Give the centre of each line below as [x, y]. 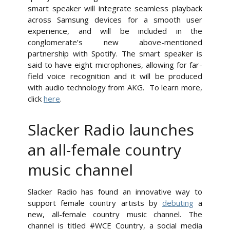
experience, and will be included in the [115, 31]
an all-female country [104, 150]
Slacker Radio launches [111, 130]
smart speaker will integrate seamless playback [115, 8]
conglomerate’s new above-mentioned [115, 42]
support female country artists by [95, 203]
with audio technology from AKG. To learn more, [115, 88]
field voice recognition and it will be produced [115, 76]
